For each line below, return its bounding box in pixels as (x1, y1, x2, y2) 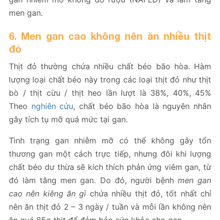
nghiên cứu (31, 101, 74, 111)
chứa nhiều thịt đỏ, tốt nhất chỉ (86, 188, 212, 198)
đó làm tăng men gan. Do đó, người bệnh (9, 175, 178, 185)
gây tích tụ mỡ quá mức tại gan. (9, 114, 128, 124)
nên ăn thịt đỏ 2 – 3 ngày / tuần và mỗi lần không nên (9, 201, 211, 212)
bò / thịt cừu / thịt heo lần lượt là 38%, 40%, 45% (9, 87, 211, 98)
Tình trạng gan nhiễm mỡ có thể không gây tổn (9, 135, 211, 145)
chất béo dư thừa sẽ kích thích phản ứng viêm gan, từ (9, 162, 211, 172)
